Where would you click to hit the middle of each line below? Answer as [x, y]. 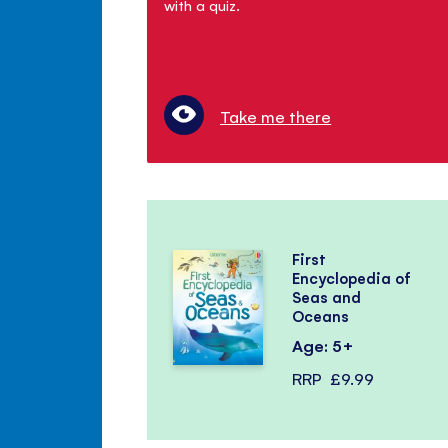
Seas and [326, 297]
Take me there [276, 116]
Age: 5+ [322, 345]
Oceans [320, 316]
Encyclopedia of [351, 278]
